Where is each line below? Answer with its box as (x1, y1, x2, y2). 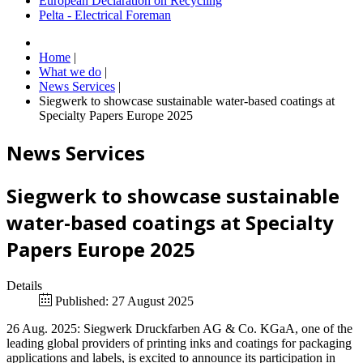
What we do (39, 65, 101, 79)
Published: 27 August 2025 (55, 293, 194, 308)
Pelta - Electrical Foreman (39, 8, 171, 23)
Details (6, 278, 42, 293)
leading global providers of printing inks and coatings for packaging (6, 335, 352, 350)
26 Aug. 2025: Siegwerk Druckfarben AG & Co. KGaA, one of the (6, 321, 352, 335)
